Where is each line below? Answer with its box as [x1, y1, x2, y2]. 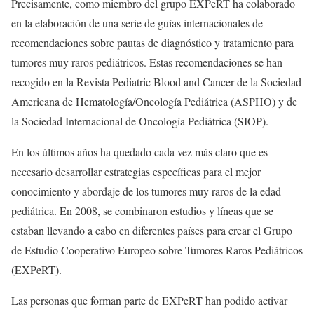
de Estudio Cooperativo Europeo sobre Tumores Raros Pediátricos [11, 242, 303, 257]
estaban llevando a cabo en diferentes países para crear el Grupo [11, 222, 292, 238]
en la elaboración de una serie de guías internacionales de [11, 15, 263, 30]
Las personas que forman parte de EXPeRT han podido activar [11, 292, 287, 308]
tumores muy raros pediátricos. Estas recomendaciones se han [11, 54, 282, 69]
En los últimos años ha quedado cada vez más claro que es [11, 144, 268, 159]
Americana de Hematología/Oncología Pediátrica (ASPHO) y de [11, 93, 297, 109]
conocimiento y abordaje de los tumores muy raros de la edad [11, 183, 281, 198]
